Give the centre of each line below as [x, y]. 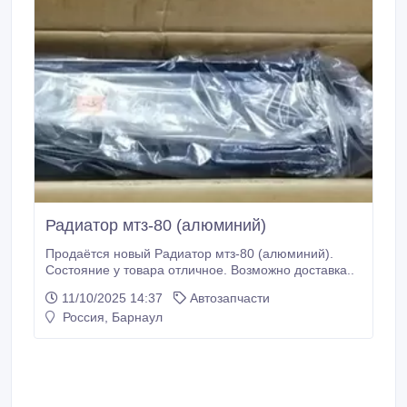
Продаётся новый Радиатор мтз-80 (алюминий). [189, 253]
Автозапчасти [230, 298]
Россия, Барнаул [111, 317]
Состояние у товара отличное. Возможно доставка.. [200, 270]
